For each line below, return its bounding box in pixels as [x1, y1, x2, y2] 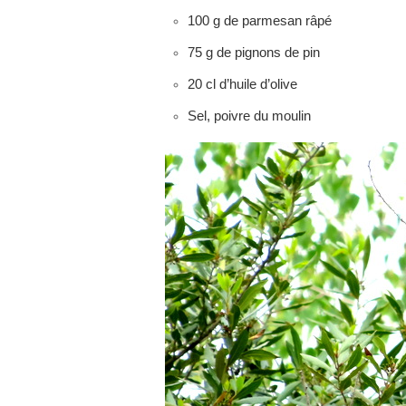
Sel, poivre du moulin [188, 108, 311, 123]
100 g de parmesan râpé [188, 13, 332, 28]
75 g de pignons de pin [188, 44, 320, 60]
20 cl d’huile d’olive [188, 76, 297, 92]
